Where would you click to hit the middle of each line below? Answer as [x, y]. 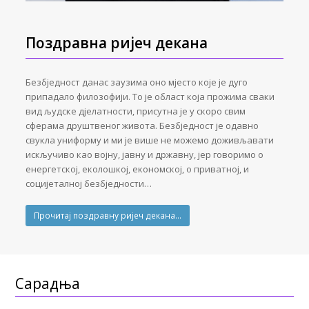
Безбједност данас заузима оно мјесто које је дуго [137, 82]
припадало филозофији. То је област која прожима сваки [150, 96]
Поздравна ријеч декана [117, 42]
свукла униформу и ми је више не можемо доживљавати [150, 140]
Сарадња [48, 283]
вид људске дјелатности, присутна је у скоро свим [136, 111]
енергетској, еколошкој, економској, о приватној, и [138, 169]
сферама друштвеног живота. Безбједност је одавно [142, 125]
